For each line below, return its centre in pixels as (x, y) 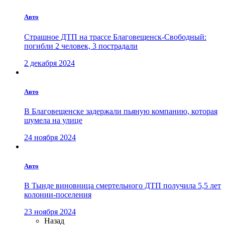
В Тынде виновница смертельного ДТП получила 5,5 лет (123, 186)
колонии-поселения (58, 195)
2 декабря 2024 (49, 63)
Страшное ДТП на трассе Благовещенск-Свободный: (115, 37)
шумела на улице (53, 120)
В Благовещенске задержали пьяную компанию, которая (121, 111)
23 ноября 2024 (50, 212)
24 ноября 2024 (50, 137)
